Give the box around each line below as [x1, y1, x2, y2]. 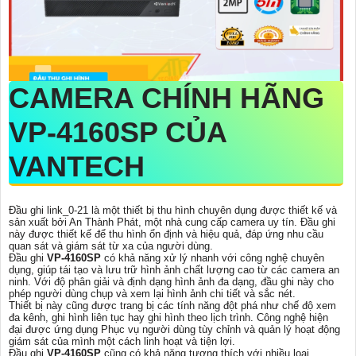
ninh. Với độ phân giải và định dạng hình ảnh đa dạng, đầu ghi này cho [9, 276, 334, 288]
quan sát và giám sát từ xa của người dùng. [9, 240, 213, 253]
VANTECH [9, 150, 145, 184]
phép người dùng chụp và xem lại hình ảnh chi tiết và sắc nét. [9, 288, 296, 300]
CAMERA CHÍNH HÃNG [9, 82, 324, 115]
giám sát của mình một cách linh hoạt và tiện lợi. [9, 335, 235, 348]
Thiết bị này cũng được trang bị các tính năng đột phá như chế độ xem [9, 300, 336, 312]
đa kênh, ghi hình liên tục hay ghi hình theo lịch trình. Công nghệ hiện [9, 311, 328, 324]
